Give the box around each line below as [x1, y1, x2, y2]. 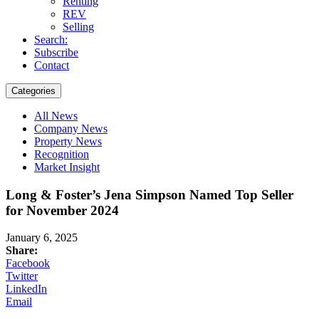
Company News [34, 122, 108, 135]
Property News [34, 135, 102, 147]
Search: [34, 33, 68, 46]
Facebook [6, 257, 50, 270]
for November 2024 [6, 202, 119, 218]
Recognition [34, 147, 89, 160]
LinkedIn [6, 283, 47, 296]
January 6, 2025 [6, 231, 78, 244]
